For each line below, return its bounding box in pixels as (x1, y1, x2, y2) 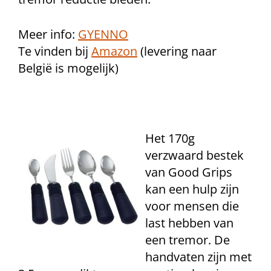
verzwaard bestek (145, 147, 244, 163)
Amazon (91, 43, 137, 59)
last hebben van (145, 215, 233, 231)
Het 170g (145, 130, 195, 146)
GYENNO (78, 26, 128, 42)
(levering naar (137, 43, 217, 59)
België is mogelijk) (18, 60, 119, 76)
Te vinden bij (18, 43, 91, 59)
